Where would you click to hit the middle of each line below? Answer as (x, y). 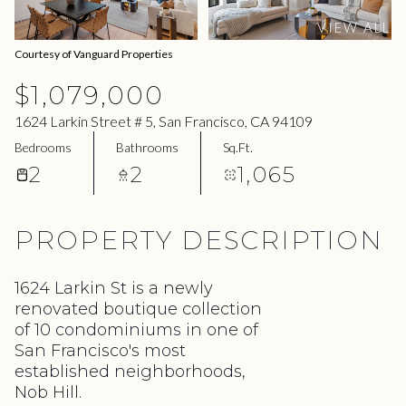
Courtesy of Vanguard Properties (94, 54)
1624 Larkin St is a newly (114, 288)
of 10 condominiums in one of (136, 330)
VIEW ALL (354, 26)
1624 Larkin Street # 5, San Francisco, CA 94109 (164, 121)
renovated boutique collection (138, 309)
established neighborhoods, (130, 372)
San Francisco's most (100, 351)
